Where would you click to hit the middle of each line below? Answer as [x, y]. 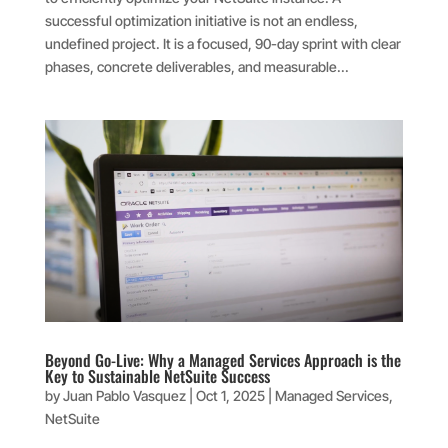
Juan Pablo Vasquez [124, 396]
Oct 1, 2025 [230, 396]
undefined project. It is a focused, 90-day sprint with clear [222, 43]
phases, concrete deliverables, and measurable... [196, 66]
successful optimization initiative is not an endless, [201, 20]
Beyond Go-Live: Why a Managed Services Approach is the [222, 360]
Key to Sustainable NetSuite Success [157, 376]
